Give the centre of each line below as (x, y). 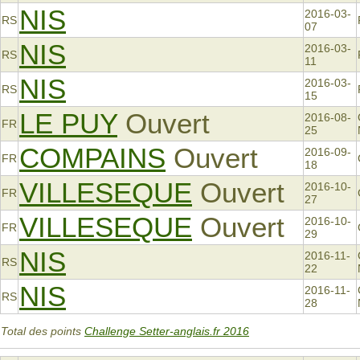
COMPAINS (92, 158)
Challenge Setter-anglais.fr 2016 (167, 331)
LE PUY (68, 124)
